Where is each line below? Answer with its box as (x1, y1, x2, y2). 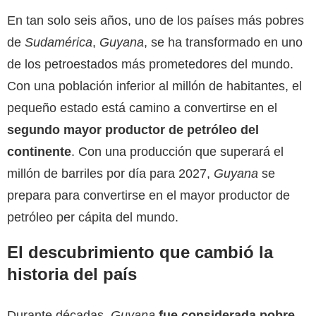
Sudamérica (25, 35, 92, 49)
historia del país (7, 264, 137, 284)
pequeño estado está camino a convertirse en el (7, 100, 277, 115)
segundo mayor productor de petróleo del (7, 122, 259, 137)
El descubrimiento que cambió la (7, 242, 273, 262)
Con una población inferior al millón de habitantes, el (7, 78, 302, 93)
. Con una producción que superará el (71, 144, 284, 159)
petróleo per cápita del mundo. (7, 209, 178, 224)
